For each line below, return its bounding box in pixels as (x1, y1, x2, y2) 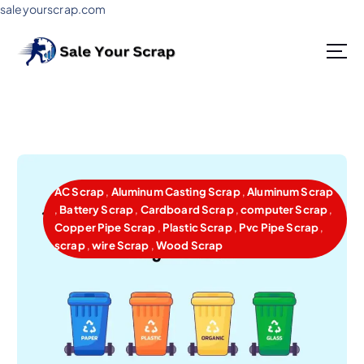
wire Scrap (92, 238, 149, 253)
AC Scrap (54, 184, 105, 199)
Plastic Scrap (162, 220, 232, 235)
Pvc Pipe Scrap (239, 220, 319, 235)
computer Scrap (240, 202, 328, 217)
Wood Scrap (156, 238, 223, 253)
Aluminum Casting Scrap (110, 184, 240, 199)
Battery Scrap (59, 202, 134, 217)
